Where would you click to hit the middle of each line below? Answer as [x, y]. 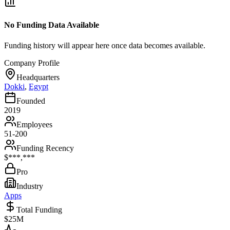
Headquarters [38, 77]
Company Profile [32, 63]
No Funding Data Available [52, 25]
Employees [34, 124]
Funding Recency [45, 148]
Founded [31, 101]
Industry [30, 186]
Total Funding [39, 209]
